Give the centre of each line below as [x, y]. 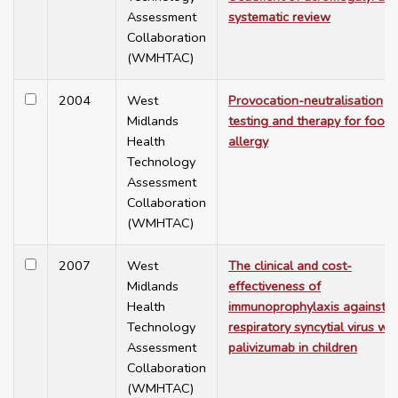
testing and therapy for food [310, 121]
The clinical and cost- [290, 266]
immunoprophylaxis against [307, 307]
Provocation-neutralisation [306, 101]
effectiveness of [275, 287]
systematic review [279, 17]
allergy [248, 142]
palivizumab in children [293, 348]
